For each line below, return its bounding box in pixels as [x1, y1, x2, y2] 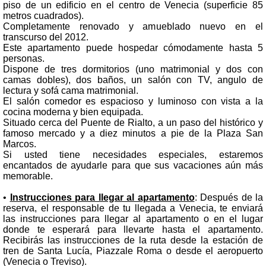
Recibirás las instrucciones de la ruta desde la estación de [3, 235, 263, 245]
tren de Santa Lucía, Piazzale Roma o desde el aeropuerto [3, 245, 263, 256]
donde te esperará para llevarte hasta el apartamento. [3, 224, 263, 235]
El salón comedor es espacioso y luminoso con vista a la [3, 96, 263, 106]
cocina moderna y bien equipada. [3, 106, 143, 117]
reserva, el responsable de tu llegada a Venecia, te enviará [3, 202, 263, 213]
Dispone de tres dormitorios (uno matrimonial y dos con [3, 64, 263, 74]
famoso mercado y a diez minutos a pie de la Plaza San [3, 128, 263, 138]
